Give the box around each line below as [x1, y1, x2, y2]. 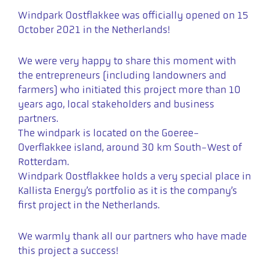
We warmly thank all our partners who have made [18, 230, 247, 243]
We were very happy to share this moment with [18, 55, 236, 67]
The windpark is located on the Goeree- [18, 127, 199, 139]
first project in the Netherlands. [18, 199, 160, 211]
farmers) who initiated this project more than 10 [18, 83, 241, 96]
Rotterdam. [18, 156, 69, 168]
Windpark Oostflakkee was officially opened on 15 [18, 9, 248, 22]
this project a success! [18, 244, 118, 257]
